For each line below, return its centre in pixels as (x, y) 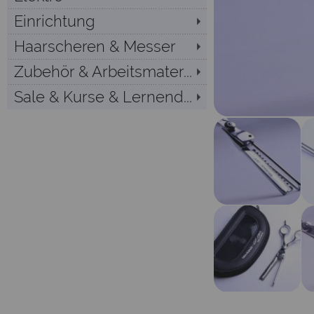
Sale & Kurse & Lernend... (103, 97)
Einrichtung (54, 21)
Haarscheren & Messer (95, 47)
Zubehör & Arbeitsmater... (103, 72)
